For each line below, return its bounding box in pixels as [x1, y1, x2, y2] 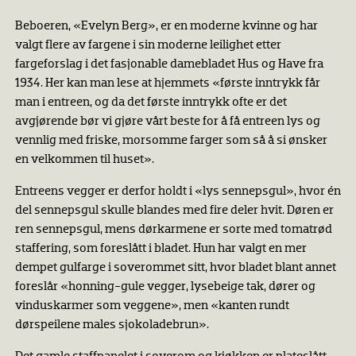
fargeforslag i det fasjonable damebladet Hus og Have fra [14, 58, 323, 72]
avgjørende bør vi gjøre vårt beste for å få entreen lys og [14, 115, 320, 129]
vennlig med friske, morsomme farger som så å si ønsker [14, 134, 327, 148]
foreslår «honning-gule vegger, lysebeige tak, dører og [14, 281, 315, 294]
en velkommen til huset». [14, 153, 154, 167]
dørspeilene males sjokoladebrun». [14, 319, 209, 332]
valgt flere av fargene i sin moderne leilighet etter [14, 39, 281, 52]
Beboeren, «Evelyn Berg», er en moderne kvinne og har [14, 20, 318, 33]
